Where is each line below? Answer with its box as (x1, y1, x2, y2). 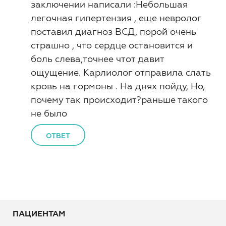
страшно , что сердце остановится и (31, 40, 193, 50)
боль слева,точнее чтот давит (31, 53, 164, 64)
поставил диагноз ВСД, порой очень (31, 26, 196, 37)
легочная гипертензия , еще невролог (31, 13, 201, 23)
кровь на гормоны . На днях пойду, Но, (31, 81, 205, 91)
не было (31, 108, 67, 119)
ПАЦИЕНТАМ (13, 209, 66, 218)
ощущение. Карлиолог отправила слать (31, 67, 211, 78)
